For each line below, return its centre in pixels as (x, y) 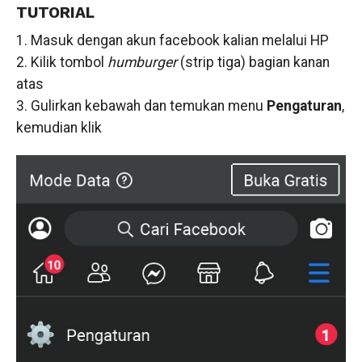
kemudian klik (59, 128)
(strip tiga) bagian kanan (253, 62)
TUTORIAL (55, 13)
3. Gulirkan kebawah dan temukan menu (141, 106)
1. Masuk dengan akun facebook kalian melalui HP (172, 40)
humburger (142, 62)
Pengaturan (304, 106)
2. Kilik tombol (61, 62)
